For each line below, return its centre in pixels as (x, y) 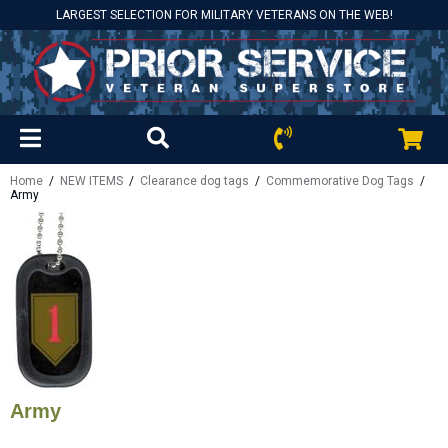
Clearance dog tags (194, 181)
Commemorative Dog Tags (340, 181)
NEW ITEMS (91, 181)
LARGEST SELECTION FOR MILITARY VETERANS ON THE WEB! (224, 15)
